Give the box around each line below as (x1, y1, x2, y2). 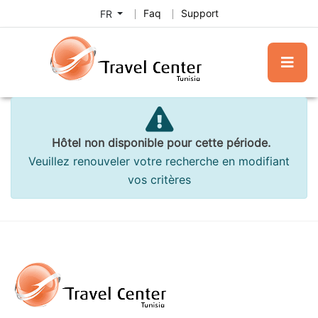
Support (181, 8, 219, 19)
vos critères (127, 173, 191, 187)
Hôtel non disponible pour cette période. (48, 136, 270, 150)
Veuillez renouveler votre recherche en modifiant (28, 155, 290, 168)
